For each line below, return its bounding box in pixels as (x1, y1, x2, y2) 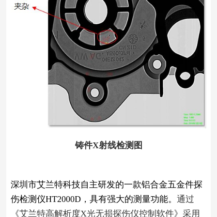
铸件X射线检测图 (75, 140, 142, 150)
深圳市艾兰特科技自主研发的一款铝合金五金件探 (10, 179, 202, 189)
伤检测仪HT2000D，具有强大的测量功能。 (10, 194, 177, 204)
